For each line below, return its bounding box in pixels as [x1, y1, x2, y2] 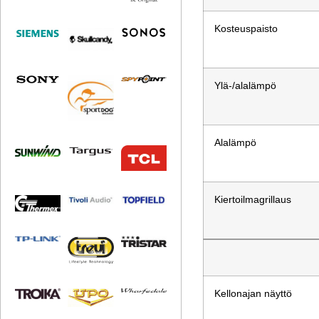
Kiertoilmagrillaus [214, 194, 292, 206]
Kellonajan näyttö [214, 288, 293, 300]
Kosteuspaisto [214, 23, 278, 35]
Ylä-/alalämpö [214, 80, 277, 92]
